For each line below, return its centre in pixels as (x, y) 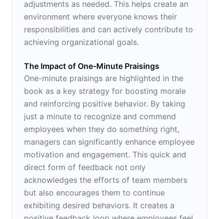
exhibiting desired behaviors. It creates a (99, 205)
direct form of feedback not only (85, 167)
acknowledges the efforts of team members (106, 180)
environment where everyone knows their (100, 16)
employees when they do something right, (102, 129)
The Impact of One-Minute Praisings (92, 66)
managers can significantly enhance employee (109, 142)
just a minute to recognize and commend (100, 116)
